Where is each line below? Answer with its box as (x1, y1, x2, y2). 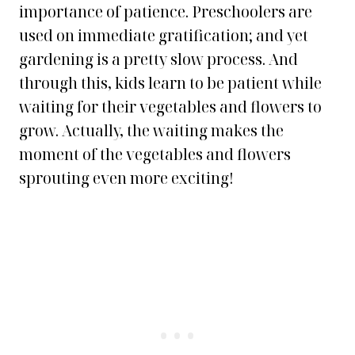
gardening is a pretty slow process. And (19, 49, 298, 70)
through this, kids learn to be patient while (19, 73, 322, 94)
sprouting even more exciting (19, 168, 229, 189)
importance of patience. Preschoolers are (19, 2, 312, 22)
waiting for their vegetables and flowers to (19, 97, 322, 117)
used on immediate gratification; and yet (19, 25, 308, 46)
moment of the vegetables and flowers (19, 144, 291, 165)
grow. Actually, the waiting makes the (19, 120, 284, 141)
